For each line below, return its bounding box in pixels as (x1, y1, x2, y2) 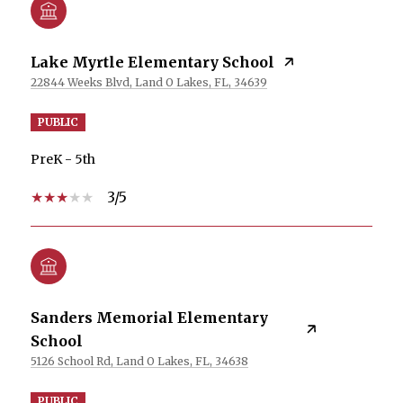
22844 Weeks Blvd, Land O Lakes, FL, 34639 (31, 75, 267, 89)
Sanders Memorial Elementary (31, 308, 268, 327)
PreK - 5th (31, 150, 95, 167)
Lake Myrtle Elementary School (31, 52, 274, 71)
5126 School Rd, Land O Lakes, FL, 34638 (31, 354, 248, 368)
